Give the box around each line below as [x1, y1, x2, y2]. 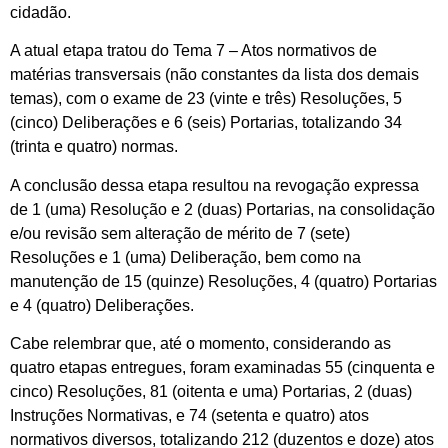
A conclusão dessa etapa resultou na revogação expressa [10, 176, 419, 194]
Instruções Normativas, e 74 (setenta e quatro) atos [10, 406, 369, 424]
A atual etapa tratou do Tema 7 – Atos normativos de [10, 42, 377, 60]
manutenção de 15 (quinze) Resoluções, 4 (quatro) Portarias [10, 272, 437, 290]
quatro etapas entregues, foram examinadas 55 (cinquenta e [10, 358, 435, 376]
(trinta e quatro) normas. [10, 138, 178, 156]
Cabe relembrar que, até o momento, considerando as [10, 334, 391, 352]
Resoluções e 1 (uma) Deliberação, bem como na [10, 248, 361, 266]
